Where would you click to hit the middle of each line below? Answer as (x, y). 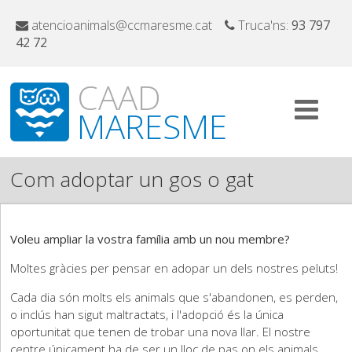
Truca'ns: (263, 25)
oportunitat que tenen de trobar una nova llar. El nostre (161, 332)
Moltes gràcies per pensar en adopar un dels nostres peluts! (174, 268)
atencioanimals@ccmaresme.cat (126, 25)
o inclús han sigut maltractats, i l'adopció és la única (147, 314)
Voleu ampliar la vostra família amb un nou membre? (150, 239)
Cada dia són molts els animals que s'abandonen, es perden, (174, 297)
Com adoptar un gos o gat (132, 179)
